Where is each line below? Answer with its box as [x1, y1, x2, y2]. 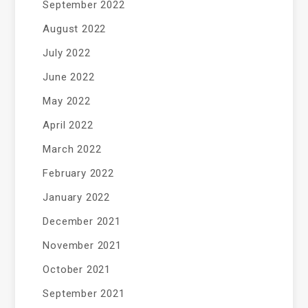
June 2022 [43, 71, 95, 83]
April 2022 [43, 119, 93, 131]
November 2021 [43, 239, 122, 252]
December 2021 [43, 215, 121, 228]
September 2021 [43, 287, 125, 300]
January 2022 [43, 191, 111, 203]
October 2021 [43, 263, 111, 276]
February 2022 [43, 167, 114, 179]
